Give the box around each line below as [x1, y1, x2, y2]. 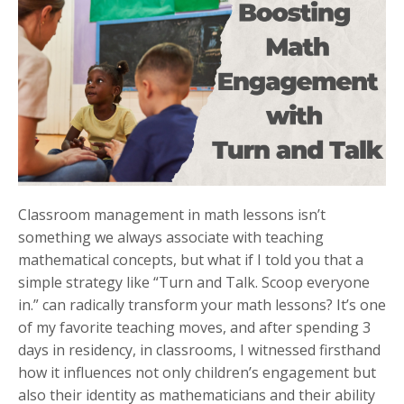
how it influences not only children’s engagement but [18, 362, 376, 382]
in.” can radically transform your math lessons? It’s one [18, 294, 386, 315]
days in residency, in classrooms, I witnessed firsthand [18, 339, 381, 360]
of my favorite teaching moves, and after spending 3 [18, 317, 371, 337]
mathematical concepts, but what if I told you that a [18, 249, 363, 270]
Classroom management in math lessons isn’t [18, 204, 326, 225]
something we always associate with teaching [18, 226, 324, 247]
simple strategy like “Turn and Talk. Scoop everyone [18, 271, 370, 292]
